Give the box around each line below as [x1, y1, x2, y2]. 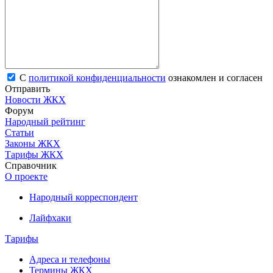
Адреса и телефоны [29, 254, 110, 265]
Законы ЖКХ [5, 138, 60, 149]
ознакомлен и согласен [166, 73, 263, 83]
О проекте [5, 171, 48, 182]
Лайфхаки [29, 213, 71, 224]
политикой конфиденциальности [29, 73, 166, 83]
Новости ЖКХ [5, 94, 66, 105]
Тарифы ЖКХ [5, 149, 63, 160]
